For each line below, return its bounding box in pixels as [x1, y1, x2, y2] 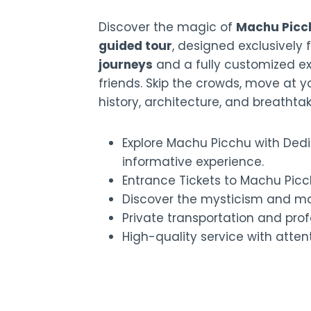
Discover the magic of [99, 19, 236, 36]
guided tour [99, 37, 172, 55]
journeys [99, 56, 153, 74]
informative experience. [122, 153, 264, 171]
